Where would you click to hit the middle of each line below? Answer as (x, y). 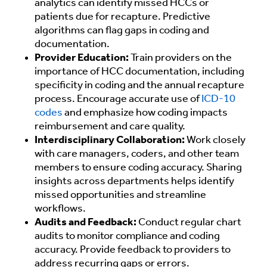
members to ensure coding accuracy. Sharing (138, 168)
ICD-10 (218, 100)
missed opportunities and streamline (120, 195)
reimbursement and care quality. (110, 127)
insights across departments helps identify (134, 182)
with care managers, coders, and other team (137, 154)
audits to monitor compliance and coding (127, 237)
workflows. (60, 209)
